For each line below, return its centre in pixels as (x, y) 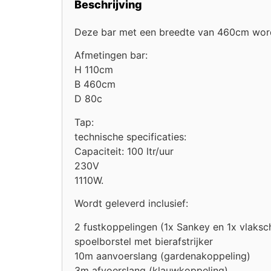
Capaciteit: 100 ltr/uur (124, 151)
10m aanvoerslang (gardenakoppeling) (162, 256)
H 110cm (94, 70)
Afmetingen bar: (111, 55)
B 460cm (95, 84)
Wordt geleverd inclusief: (131, 204)
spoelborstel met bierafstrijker (144, 241)
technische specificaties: (130, 136)
